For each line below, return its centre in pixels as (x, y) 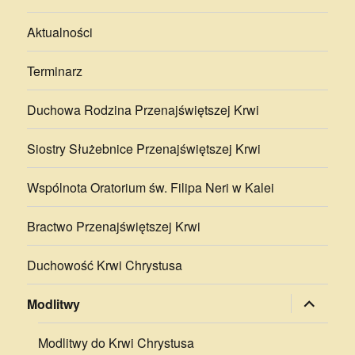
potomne (318, 325)
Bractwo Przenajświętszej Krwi (114, 226)
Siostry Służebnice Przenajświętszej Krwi (144, 148)
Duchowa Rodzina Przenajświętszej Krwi (143, 109)
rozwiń (311, 300)
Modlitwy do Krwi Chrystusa (116, 342)
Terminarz (55, 71)
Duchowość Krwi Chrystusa (105, 265)
